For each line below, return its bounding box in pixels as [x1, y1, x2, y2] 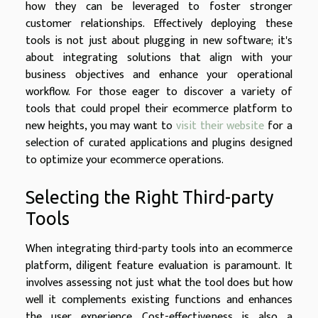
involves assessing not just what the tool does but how [26, 273, 292, 293]
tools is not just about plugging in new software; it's [26, 31, 292, 51]
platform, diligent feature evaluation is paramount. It [26, 256, 292, 276]
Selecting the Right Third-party [26, 187, 274, 208]
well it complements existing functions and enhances [26, 290, 292, 310]
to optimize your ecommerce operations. [26, 150, 224, 170]
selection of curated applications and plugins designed [26, 133, 292, 153]
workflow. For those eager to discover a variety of [26, 82, 292, 102]
